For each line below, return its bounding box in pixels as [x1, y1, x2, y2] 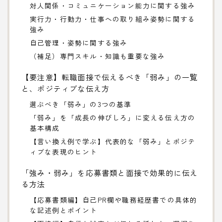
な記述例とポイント [29, 205, 98, 215]
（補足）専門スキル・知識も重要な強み [29, 51, 166, 61]
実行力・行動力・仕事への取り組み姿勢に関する [29, 13, 196, 24]
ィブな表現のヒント [29, 146, 98, 157]
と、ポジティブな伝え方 [21, 82, 110, 94]
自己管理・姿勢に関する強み [29, 37, 128, 48]
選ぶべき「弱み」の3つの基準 [29, 99, 132, 109]
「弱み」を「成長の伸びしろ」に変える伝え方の [29, 112, 196, 122]
